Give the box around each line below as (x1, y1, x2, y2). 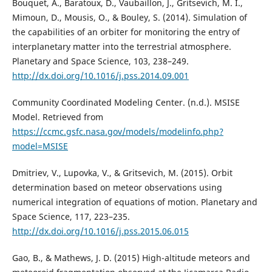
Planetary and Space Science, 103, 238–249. (12, 55, 189, 67)
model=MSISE (12, 140, 68, 152)
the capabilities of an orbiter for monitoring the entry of (12, 26, 240, 38)
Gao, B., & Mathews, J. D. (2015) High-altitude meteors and (12, 252, 250, 264)
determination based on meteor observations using (12, 182, 222, 194)
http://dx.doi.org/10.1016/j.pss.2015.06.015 (12, 225, 189, 237)
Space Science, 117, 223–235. (12, 211, 130, 223)
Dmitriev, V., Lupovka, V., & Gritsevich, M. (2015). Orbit (12, 167, 233, 179)
